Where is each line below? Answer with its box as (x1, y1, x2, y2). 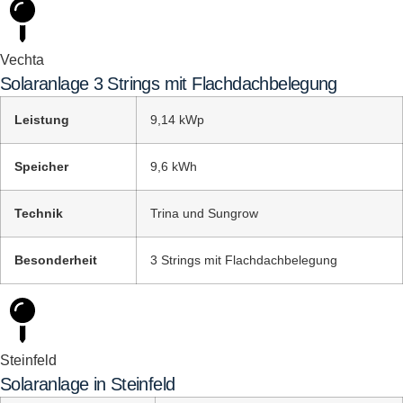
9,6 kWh (150, 159, 197, 174)
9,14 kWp (150, 112, 204, 127)
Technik (14, 206, 63, 220)
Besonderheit (14, 253, 97, 267)
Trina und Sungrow (150, 206, 258, 220)
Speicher (14, 159, 68, 174)
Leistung (14, 112, 69, 127)
